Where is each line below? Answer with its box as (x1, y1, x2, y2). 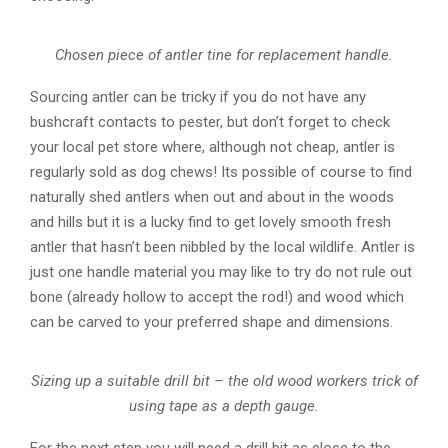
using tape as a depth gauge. (129, 396, 319, 415)
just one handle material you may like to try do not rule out (30, 262, 412, 281)
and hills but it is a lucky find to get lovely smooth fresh (30, 212, 391, 231)
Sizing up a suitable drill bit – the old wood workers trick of (30, 371, 418, 390)
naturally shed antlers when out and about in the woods (30, 187, 394, 206)
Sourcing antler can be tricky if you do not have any (30, 87, 366, 106)
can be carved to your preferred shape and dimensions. (30, 312, 393, 331)
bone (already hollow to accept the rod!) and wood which (30, 287, 404, 306)
